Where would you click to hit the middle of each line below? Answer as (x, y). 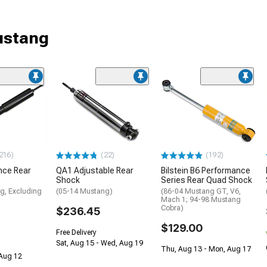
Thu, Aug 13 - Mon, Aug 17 (206, 249)
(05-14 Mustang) (84, 192)
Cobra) (172, 208)
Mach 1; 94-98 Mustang (201, 200)
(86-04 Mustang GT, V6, (201, 192)
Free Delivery (76, 233)
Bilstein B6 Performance (206, 171)
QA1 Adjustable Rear (95, 171)
